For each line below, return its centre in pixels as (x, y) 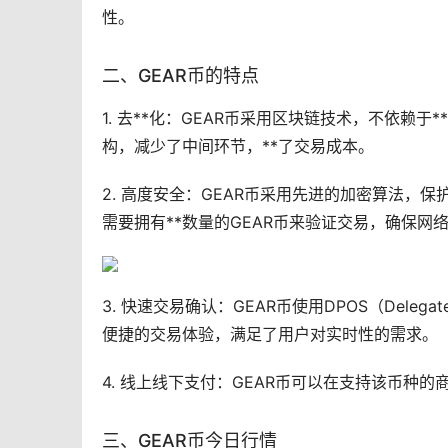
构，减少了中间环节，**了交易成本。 (238, 146)
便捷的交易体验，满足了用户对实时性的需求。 (270, 334)
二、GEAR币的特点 (180, 76)
